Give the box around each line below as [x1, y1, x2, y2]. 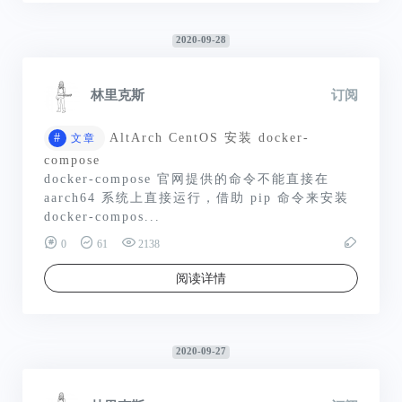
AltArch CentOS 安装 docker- [109, 131, 310, 145]
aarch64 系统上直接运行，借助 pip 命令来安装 [44, 191, 349, 205]
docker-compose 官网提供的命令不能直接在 [44, 172, 329, 187]
